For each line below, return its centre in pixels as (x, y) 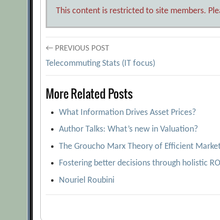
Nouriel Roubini (87, 180)
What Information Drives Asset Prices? (128, 112)
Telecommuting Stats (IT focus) (101, 64)
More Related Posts (89, 93)
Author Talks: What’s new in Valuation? (129, 129)
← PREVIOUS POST (78, 48)
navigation (81, 82)
